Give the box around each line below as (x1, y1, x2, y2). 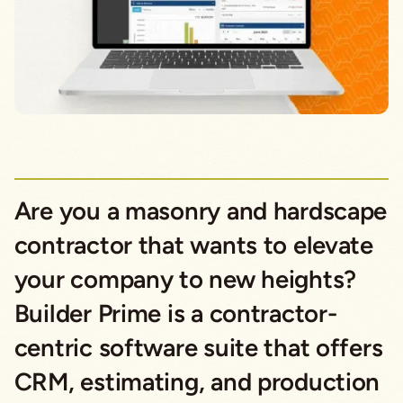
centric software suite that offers (13, 332, 383, 363)
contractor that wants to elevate (13, 229, 373, 260)
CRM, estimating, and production (13, 366, 381, 397)
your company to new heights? (13, 264, 357, 294)
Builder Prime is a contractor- (13, 298, 337, 328)
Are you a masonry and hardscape (13, 195, 388, 226)
